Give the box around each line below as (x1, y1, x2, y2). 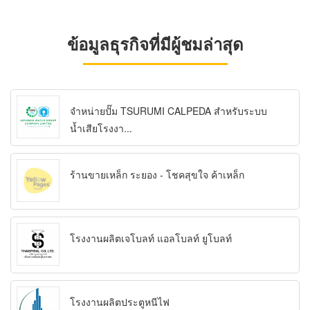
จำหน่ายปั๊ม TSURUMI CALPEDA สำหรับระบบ (70, 104, 267, 118)
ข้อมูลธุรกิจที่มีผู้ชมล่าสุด (66, 32, 244, 56)
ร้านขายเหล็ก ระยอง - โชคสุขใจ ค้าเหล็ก (70, 167, 244, 182)
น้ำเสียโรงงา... (70, 121, 132, 136)
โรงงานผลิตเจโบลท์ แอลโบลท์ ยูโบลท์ (70, 231, 232, 246)
